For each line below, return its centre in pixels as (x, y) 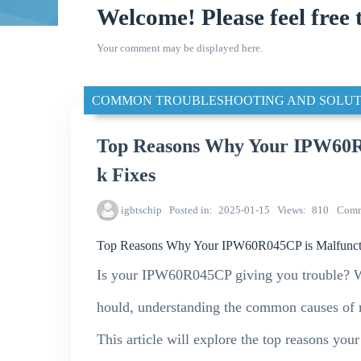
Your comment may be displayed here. (180, 48)
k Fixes (126, 175)
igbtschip (141, 210)
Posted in (190, 210)
